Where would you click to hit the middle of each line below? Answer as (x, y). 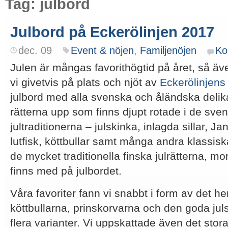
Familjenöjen (168, 50)
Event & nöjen (102, 50)
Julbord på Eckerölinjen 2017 (112, 32)
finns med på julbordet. (66, 171)
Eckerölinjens (193, 82)
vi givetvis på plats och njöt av (85, 82)
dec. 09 (35, 50)
